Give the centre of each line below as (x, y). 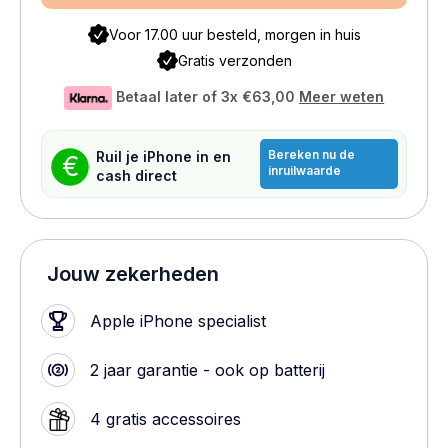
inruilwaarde (305, 170)
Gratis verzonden (234, 60)
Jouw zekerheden (133, 274)
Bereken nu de (312, 154)
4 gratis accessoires (165, 419)
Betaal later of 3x (179, 96)
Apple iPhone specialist (178, 321)
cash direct (136, 175)
